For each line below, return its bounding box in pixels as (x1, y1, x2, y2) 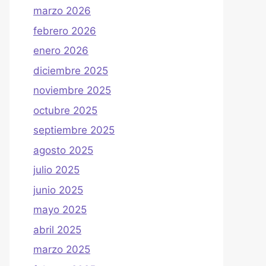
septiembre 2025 (33, 124, 115, 137)
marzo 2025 (33, 243, 90, 256)
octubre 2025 (33, 104, 97, 116)
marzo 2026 (33, 5, 91, 17)
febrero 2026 (33, 24, 96, 37)
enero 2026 (33, 45, 88, 57)
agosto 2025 (33, 144, 93, 156)
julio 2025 (33, 164, 80, 176)
